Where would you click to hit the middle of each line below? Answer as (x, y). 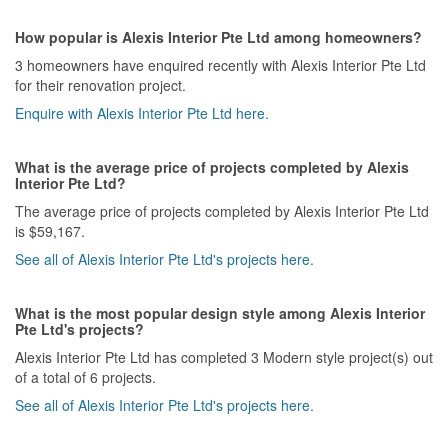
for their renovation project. (100, 84)
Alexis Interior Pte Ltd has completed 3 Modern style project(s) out (224, 356)
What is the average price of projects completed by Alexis (212, 166)
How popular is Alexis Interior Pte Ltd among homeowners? (218, 36)
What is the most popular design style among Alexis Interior (220, 312)
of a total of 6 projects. (85, 376)
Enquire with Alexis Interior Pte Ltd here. (142, 112)
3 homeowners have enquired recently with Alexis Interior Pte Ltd (220, 64)
